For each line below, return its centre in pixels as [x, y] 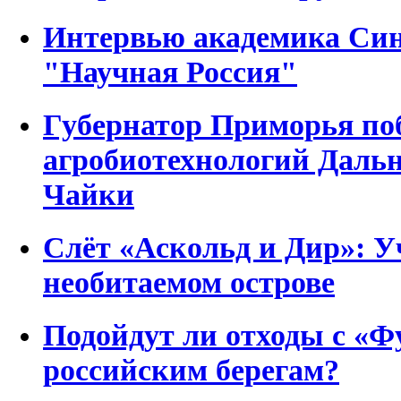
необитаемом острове [189, 282]
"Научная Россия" [170, 71]
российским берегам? [191, 369]
